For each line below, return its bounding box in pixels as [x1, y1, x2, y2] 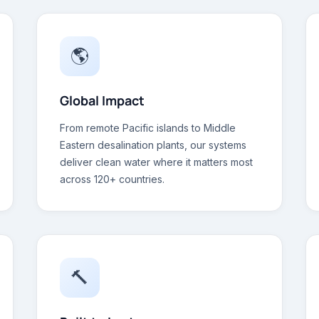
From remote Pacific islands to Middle [60, 122, 236, 134]
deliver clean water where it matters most [60, 156, 253, 168]
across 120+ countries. [60, 173, 165, 185]
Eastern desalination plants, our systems [60, 139, 247, 151]
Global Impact [60, 92, 145, 109]
